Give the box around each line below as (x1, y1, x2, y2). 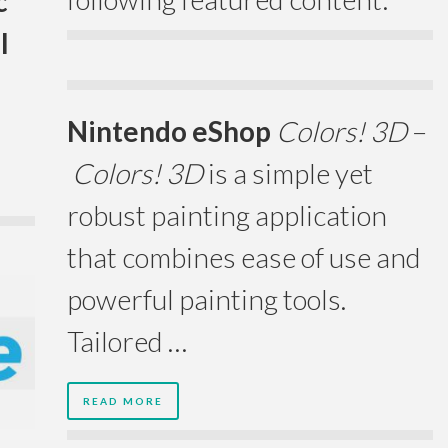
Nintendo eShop (67, 114, 276, 149)
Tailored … (67, 324, 187, 359)
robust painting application (67, 198, 387, 233)
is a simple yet (203, 156, 373, 191)
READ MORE (83, 395, 163, 408)
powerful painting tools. (67, 282, 346, 317)
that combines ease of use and (67, 240, 421, 275)
